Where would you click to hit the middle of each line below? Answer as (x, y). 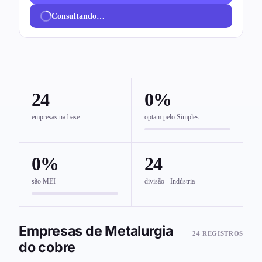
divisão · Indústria (170, 181)
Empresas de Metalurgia (96, 231)
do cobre (47, 248)
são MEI (44, 181)
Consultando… (78, 16)
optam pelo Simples (172, 117)
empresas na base (56, 117)
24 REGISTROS (218, 234)
